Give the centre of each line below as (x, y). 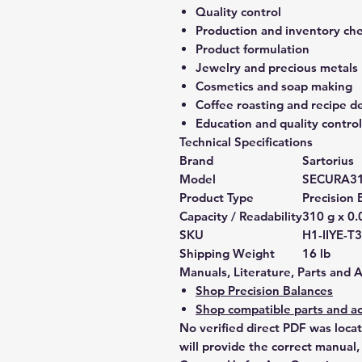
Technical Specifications (246, 142)
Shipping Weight (227, 253)
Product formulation (253, 49)
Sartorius (328, 160)
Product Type (217, 198)
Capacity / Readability (241, 216)
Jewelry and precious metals (277, 67)
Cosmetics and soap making (274, 86)
